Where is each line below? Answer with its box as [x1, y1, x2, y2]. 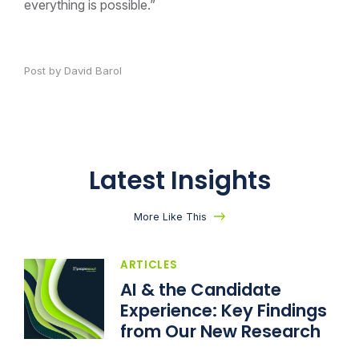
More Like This [134, 210, 207, 223]
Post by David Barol [24, 64, 122, 78]
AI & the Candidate [120, 277, 281, 301]
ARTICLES [120, 256, 178, 272]
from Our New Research [120, 319, 321, 343]
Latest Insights [88, 162, 271, 198]
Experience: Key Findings [120, 298, 327, 322]
